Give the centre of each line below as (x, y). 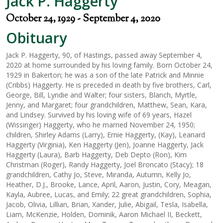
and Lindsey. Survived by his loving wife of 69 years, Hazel (99, 115)
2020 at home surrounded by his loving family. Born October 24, (109, 65)
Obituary (36, 38)
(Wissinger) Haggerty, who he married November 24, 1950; (101, 125)
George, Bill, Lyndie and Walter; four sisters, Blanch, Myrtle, (102, 95)
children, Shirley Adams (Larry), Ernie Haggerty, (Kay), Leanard (106, 135)
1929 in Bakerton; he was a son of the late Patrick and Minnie (105, 75)
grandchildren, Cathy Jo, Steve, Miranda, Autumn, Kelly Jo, (99, 174)
